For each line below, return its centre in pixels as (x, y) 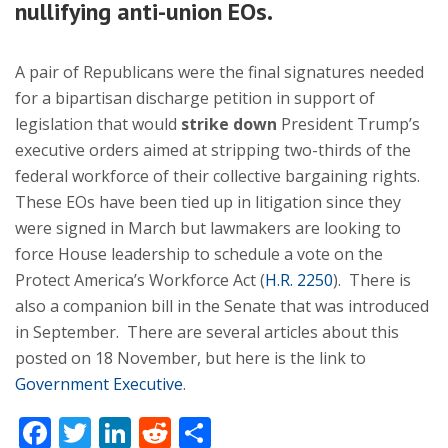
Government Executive (99, 384)
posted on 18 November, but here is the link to (190, 358)
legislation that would (98, 124)
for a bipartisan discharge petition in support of (195, 98)
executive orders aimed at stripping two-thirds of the (213, 150)
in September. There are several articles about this (207, 332)
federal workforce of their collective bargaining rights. (219, 176)
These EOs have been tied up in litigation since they (208, 202)
